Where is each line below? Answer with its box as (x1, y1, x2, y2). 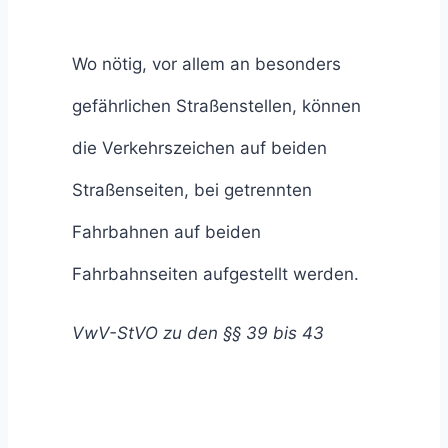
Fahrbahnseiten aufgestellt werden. (72, 263, 359, 284)
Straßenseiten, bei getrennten (72, 179, 312, 200)
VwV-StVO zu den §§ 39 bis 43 (72, 322, 324, 343)
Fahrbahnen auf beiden (72, 221, 261, 242)
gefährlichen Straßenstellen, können (72, 95, 361, 116)
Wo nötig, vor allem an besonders (72, 53, 341, 74)
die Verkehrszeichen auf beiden (72, 137, 327, 158)
